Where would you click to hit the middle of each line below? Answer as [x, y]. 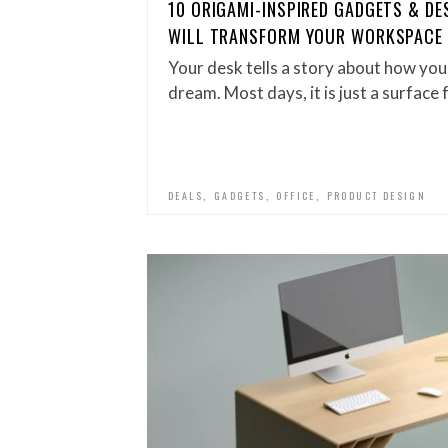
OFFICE [296, 195]
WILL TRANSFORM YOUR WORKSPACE [306, 36]
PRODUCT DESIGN [376, 195]
